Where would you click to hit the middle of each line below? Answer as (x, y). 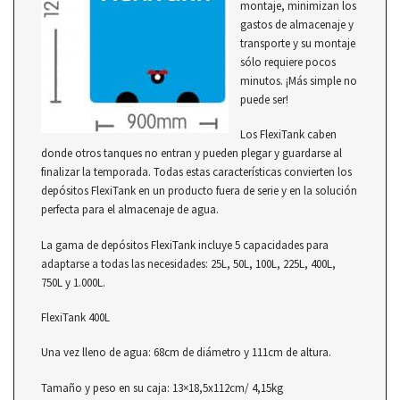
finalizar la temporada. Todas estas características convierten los (196, 172)
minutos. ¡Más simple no (299, 80)
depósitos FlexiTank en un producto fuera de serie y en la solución (199, 191)
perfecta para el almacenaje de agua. (130, 210)
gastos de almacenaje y (297, 24)
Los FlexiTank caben (288, 135)
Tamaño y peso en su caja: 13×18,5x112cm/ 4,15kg (162, 387)
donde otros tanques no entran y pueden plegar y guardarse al (192, 154)
